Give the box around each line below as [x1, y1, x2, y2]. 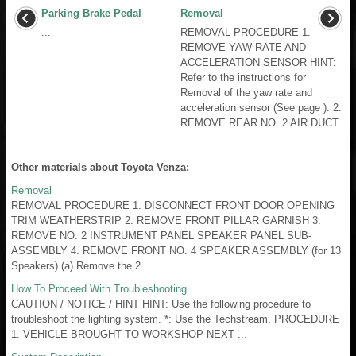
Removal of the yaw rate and [180, 86, 312, 99]
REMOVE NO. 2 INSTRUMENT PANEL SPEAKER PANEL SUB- [11, 229, 311, 242]
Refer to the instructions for [180, 71, 306, 83]
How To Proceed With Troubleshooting [11, 282, 187, 295]
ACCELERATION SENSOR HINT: [180, 56, 336, 68]
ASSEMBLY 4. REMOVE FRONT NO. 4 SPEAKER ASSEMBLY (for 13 [11, 244, 341, 257]
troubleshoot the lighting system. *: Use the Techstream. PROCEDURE [11, 312, 339, 325]
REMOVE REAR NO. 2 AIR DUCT [180, 116, 339, 129]
